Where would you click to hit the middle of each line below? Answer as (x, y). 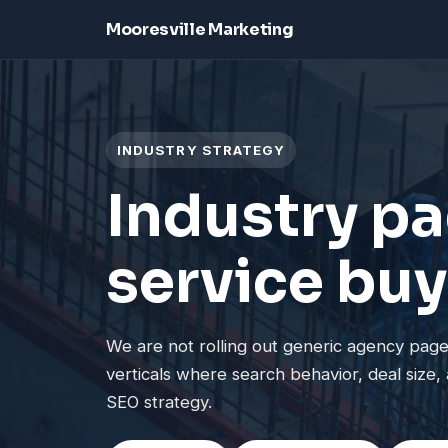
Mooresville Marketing (200, 29)
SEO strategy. (159, 402)
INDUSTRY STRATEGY (201, 150)
